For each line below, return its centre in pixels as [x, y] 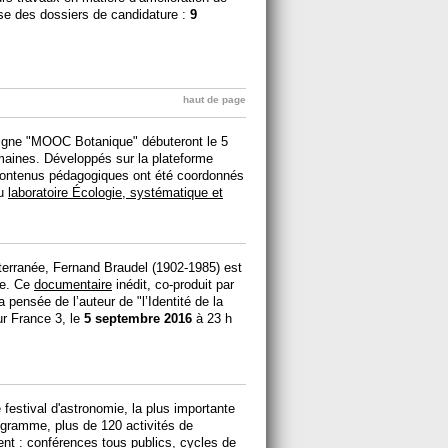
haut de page [214, 99]
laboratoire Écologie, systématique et [115, 192]
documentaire [73, 284]
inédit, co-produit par [173, 284]
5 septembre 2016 [138, 318]
